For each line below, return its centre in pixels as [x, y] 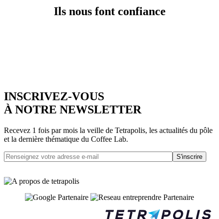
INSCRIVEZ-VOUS [54, 97]
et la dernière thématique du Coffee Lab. [66, 139]
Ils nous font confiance [109, 11]
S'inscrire [189, 157]
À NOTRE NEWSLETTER [73, 110]
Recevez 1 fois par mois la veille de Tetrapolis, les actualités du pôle [108, 131]
